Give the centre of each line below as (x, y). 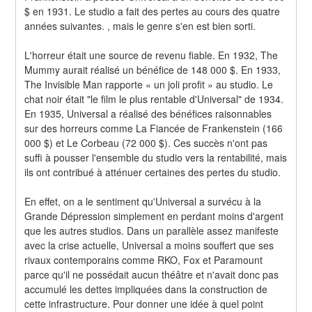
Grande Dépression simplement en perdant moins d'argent (154, 216)
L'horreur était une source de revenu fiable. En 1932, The (151, 55)
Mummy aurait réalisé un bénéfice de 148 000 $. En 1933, (153, 69)
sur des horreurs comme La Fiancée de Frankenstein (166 (154, 128)
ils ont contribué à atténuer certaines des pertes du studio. (153, 172)
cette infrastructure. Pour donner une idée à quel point (144, 303)
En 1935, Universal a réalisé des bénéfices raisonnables (148, 113)
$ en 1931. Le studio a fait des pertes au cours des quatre (153, 11)
